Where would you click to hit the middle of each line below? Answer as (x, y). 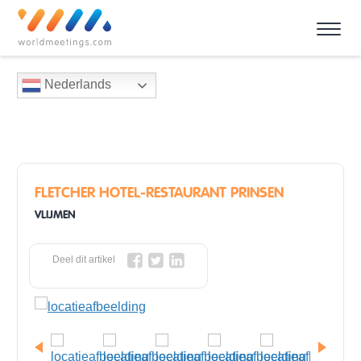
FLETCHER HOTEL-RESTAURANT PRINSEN (159, 193)
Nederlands (76, 84)
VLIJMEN (55, 214)
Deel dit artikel (84, 259)
